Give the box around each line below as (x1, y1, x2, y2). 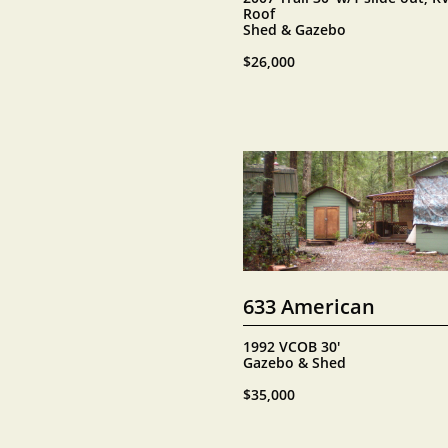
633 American (243, 292, 375, 320)
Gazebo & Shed (243, 353, 346, 372)
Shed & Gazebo (243, 20, 346, 39)
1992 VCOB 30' (243, 337, 340, 356)
